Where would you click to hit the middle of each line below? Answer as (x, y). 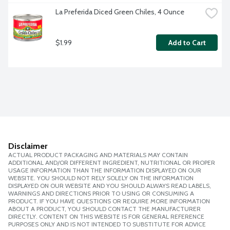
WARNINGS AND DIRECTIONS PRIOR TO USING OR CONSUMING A (101, 194)
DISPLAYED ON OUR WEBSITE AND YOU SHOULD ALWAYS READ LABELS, (110, 186)
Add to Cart (187, 43)
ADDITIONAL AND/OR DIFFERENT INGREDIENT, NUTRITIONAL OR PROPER (112, 163)
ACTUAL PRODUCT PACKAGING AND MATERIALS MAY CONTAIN (98, 155)
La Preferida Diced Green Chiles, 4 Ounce (120, 12)
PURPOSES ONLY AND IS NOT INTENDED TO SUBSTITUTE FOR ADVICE (107, 224)
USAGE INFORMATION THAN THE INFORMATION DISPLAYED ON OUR (105, 170)
